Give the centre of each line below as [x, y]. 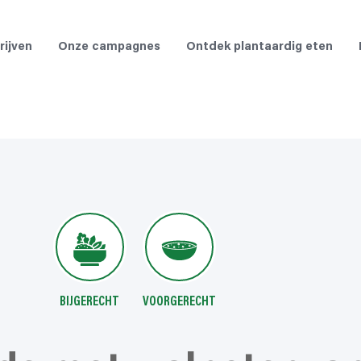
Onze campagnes [109, 48]
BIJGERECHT [90, 302]
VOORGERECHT [180, 302]
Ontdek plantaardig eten [259, 48]
